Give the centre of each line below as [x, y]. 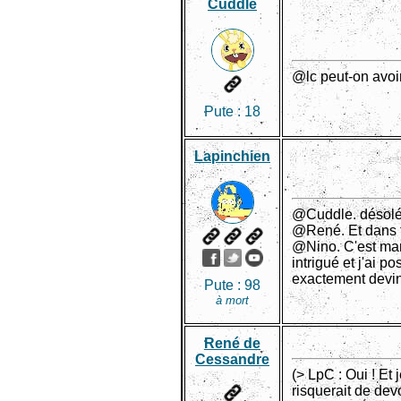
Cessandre [232, 359]
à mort [232, 300]
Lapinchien [232, 156]
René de [232, 343]
